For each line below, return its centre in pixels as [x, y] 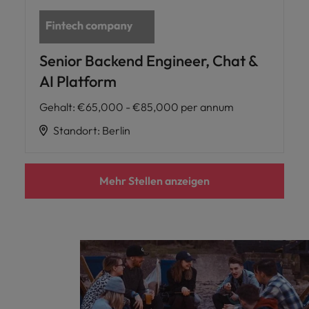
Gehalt [56, 107]
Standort [75, 130]
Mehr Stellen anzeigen [154, 180]
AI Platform [78, 81]
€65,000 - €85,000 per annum [156, 107]
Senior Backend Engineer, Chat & [149, 60]
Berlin [116, 130]
